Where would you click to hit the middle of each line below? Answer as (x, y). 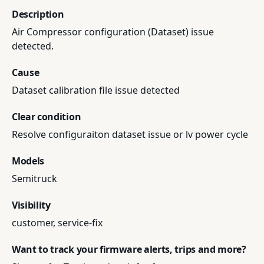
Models (28, 161)
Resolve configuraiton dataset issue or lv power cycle (130, 134)
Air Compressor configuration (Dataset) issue (113, 32)
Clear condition (47, 117)
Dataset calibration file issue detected (96, 90)
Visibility (31, 205)
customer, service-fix (57, 223)
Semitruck (34, 179)
